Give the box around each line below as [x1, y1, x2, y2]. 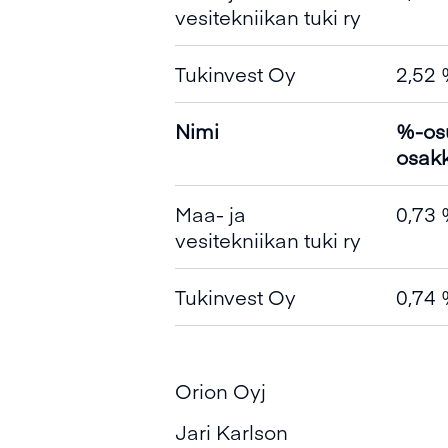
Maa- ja [175, 200, 246, 227]
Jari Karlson [175, 418, 288, 445]
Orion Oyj [175, 377, 266, 404]
